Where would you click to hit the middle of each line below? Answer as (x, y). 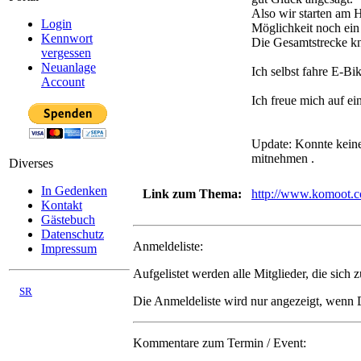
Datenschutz (73, 234)
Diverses (31, 163)
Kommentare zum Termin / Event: (220, 342)
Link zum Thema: (192, 193)
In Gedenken (74, 191)
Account (63, 82)
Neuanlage (68, 67)
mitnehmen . (283, 158)
